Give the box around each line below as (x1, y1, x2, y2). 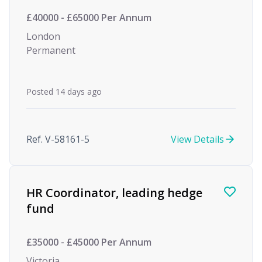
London (26, 30, 60, 43)
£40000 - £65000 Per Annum (26, 11, 151, 24)
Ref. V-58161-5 (26, 133, 89, 146)
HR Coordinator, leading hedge (26, 185, 202, 201)
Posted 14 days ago (26, 86, 102, 97)
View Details (171, 133, 224, 146)
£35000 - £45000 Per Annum (26, 236, 151, 249)
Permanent (26, 44, 75, 57)
